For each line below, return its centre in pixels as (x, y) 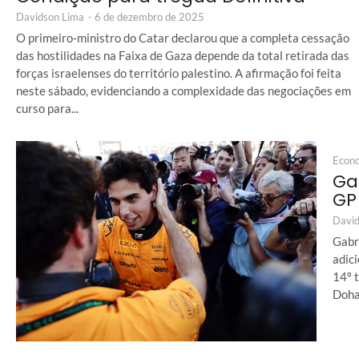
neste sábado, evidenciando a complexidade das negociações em (184, 91)
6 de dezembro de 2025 (149, 17)
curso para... (47, 109)
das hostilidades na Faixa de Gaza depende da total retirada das (183, 56)
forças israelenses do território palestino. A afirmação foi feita (179, 73)
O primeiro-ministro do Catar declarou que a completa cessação (183, 38)
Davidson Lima (50, 16)
